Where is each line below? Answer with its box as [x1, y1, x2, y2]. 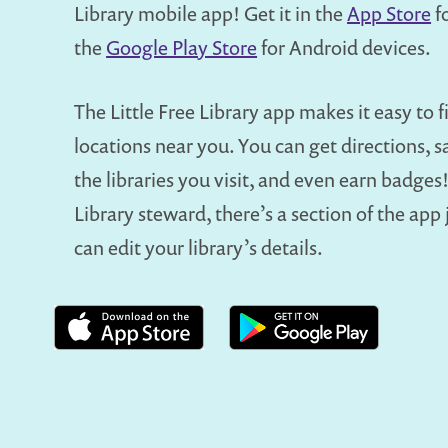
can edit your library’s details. [74, 233, 324, 261]
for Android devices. [257, 33, 432, 61]
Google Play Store [106, 33, 258, 61]
